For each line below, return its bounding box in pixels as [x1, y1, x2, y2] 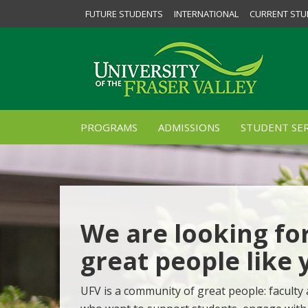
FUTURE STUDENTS [85, 8, 163, 20]
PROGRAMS [80, 120, 137, 134]
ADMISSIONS [158, 120, 220, 134]
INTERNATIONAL [174, 8, 239, 20]
